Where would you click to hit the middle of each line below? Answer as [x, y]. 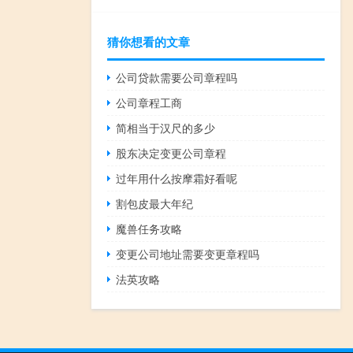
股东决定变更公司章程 [171, 152]
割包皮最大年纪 [155, 203]
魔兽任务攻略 [149, 228]
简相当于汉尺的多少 [166, 127]
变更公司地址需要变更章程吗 [188, 253]
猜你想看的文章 [149, 41]
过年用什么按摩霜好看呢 [177, 178]
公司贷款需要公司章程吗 [177, 77]
